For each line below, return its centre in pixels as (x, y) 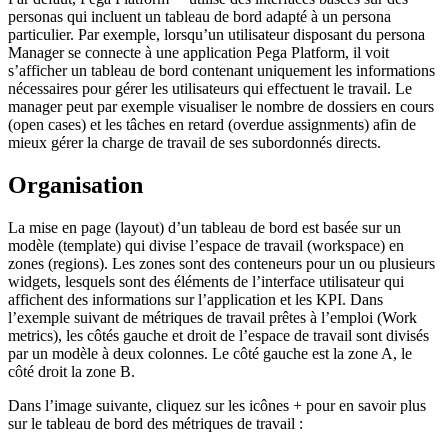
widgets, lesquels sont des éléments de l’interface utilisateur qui (206, 281)
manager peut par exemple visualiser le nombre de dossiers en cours (221, 106)
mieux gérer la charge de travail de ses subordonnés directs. (194, 142)
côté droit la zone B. (71, 371)
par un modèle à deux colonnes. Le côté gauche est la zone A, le (210, 353)
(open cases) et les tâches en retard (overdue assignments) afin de (212, 124)
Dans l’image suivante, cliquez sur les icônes (150, 405)
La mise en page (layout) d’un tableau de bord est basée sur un (204, 227)
